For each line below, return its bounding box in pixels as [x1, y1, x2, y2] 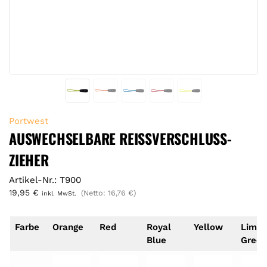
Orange [52, 222, 83, 233]
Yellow [193, 222, 223, 233]
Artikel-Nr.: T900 [9, 174, 81, 185]
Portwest [9, 115, 48, 126]
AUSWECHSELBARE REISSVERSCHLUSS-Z [9, 127, 232, 149]
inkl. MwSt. [42, 189, 76, 197]
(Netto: [81, 188, 108, 197]
